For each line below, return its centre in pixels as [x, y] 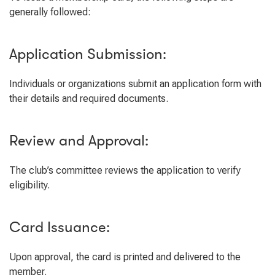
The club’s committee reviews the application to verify [125, 170]
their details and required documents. [89, 99]
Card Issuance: [60, 227]
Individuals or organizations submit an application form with [135, 84]
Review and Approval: [79, 141]
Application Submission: [88, 54]
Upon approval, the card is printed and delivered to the [125, 257]
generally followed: [50, 12]
